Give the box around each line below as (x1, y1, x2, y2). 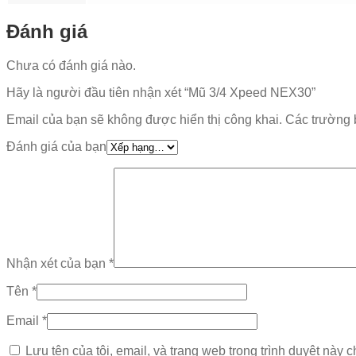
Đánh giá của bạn (6, 140, 106, 154)
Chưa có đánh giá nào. (6, 59, 136, 73)
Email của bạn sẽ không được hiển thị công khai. (6, 113, 282, 127)
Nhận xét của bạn (6, 257, 109, 271)
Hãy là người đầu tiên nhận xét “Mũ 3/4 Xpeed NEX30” (6, 86, 315, 100)
